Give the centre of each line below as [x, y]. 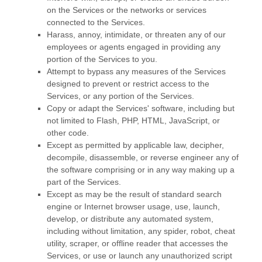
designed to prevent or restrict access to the [128, 84]
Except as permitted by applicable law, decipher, [135, 145]
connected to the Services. [96, 23]
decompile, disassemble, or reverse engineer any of [143, 158]
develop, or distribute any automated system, [130, 219]
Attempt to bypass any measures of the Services [136, 72]
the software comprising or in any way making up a [141, 170]
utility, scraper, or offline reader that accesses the [137, 244]
